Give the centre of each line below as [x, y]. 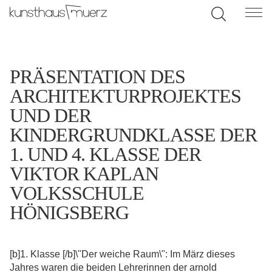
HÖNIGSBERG [69, 212]
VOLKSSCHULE [77, 193]
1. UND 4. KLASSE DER [105, 154]
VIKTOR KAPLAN [84, 174]
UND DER [50, 115]
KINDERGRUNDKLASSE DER [133, 135]
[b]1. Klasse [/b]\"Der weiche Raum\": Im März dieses [122, 254]
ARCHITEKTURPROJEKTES [125, 96]
